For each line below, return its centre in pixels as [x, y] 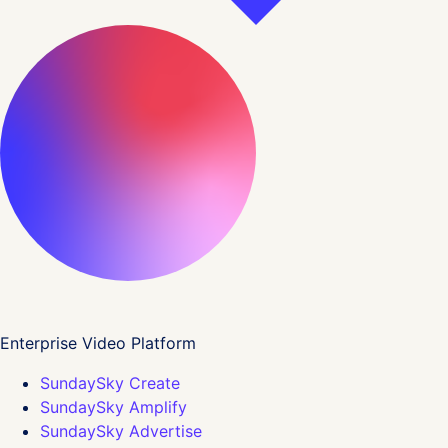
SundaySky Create [110, 382]
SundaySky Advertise [121, 430]
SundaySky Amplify [113, 406]
